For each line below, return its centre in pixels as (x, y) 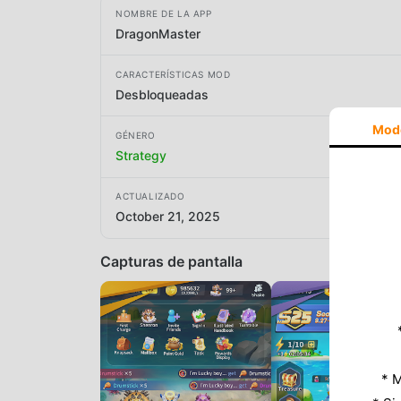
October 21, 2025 (168, 217)
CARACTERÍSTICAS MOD (173, 74)
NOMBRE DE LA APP (164, 13)
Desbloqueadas (162, 94)
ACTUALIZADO (150, 196)
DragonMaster (158, 33)
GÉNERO (136, 135)
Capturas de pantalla (171, 261)
